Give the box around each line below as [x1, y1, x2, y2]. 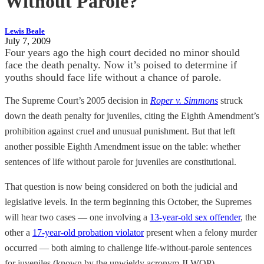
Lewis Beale [5, 27, 45, 35]
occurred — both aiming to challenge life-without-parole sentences [5, 242, 252, 253]
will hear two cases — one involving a [5, 212, 150, 222]
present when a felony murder [144, 227, 257, 237]
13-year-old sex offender [150, 212, 240, 222]
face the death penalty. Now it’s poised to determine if [5, 58, 237, 71]
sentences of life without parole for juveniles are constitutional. [5, 156, 236, 167]
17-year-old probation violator [32, 227, 144, 237]
